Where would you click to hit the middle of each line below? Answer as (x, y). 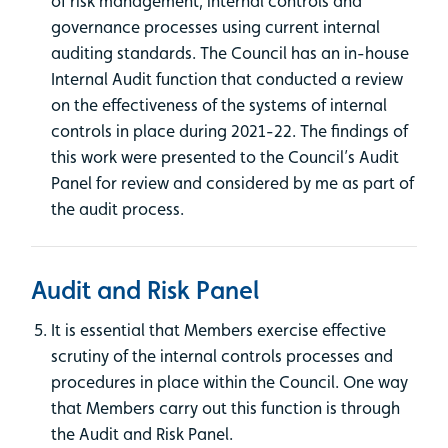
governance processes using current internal (215, 26)
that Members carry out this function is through (225, 407)
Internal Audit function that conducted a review (227, 78)
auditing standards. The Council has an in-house (230, 52)
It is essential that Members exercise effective (218, 329)
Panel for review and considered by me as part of (232, 182)
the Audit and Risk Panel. (142, 433)
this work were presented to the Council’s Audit (225, 156)
